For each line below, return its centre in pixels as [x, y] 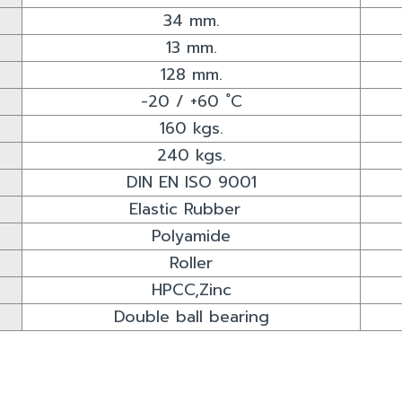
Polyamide [191, 236]
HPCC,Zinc [191, 289]
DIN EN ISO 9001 [191, 182]
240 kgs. [191, 155]
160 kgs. [191, 128]
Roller [191, 262]
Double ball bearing [191, 316]
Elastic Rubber [191, 209]
